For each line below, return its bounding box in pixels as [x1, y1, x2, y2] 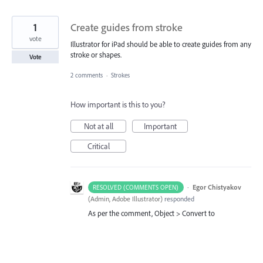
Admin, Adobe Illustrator [90, 194, 160, 203]
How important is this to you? [70, 99, 166, 110]
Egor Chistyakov [192, 182, 241, 191]
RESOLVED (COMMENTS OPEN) [93, 183, 179, 191]
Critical [87, 140, 110, 151]
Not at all [83, 120, 113, 131]
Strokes [111, 70, 130, 79]
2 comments [70, 70, 103, 79]
